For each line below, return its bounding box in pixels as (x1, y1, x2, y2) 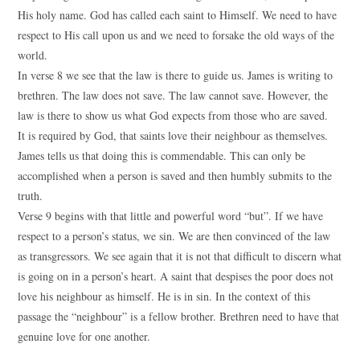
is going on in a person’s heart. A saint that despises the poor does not (18, 268, 334, 284)
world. (18, 47, 48, 63)
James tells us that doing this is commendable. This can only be (18, 148, 306, 163)
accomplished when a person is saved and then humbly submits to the (18, 168, 333, 183)
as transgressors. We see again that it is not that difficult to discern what (18, 248, 342, 264)
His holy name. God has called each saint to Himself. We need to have (18, 7, 337, 22)
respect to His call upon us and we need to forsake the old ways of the (18, 27, 335, 43)
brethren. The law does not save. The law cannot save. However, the (18, 88, 329, 103)
